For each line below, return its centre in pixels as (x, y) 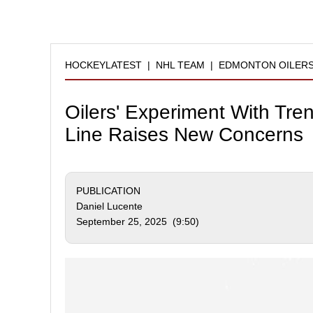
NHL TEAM (180, 65)
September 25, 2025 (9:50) (138, 221)
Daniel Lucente (109, 206)
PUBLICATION (108, 191)
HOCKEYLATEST (103, 65)
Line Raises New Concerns (184, 134)
